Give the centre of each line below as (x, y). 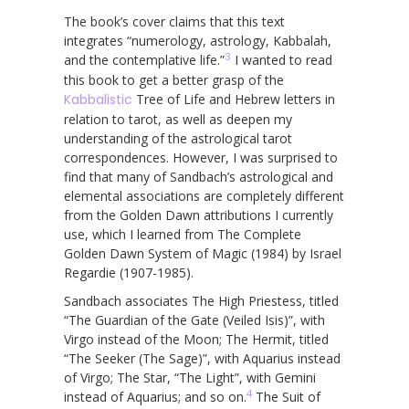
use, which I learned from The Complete (183, 234)
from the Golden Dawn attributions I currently (199, 215)
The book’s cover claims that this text (174, 21)
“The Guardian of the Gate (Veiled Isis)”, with (194, 320)
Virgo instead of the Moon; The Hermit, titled (196, 339)
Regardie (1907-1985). (129, 272)
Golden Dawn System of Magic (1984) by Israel (203, 253)
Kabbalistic (98, 99)
